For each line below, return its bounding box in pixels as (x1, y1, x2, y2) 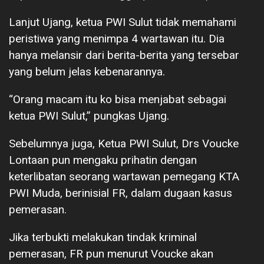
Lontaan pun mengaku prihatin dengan (9, 153, 197, 167)
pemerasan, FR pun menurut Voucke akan (9, 246, 213, 260)
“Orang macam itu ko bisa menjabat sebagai (9, 92, 226, 106)
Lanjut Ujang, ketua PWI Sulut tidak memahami (9, 15, 236, 29)
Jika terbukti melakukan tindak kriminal (9, 230, 197, 244)
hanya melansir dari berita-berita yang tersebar (9, 48, 239, 62)
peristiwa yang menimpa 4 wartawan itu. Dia (9, 31, 225, 45)
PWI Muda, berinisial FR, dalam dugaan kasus (9, 186, 232, 200)
